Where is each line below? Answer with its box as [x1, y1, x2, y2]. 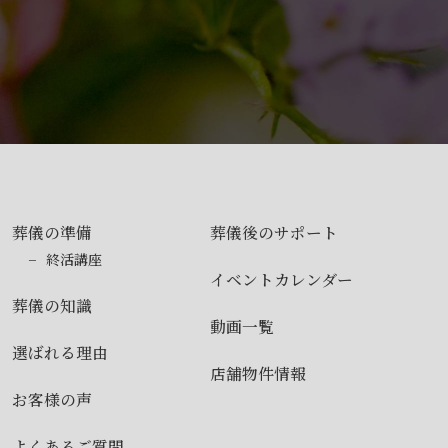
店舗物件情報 [209, 362, 306, 384]
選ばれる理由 [12, 341, 109, 363]
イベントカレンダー [209, 268, 353, 290]
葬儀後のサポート [209, 221, 338, 243]
